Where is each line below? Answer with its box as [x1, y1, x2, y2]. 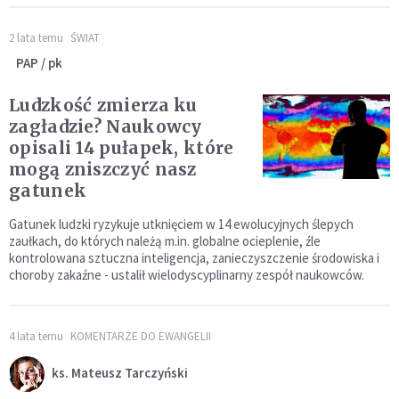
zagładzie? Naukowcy [9, 116, 202, 138]
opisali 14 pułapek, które [9, 137, 234, 159]
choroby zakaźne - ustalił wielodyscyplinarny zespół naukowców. [9, 266, 364, 284]
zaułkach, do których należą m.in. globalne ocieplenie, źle [9, 232, 321, 250]
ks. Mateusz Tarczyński [52, 363, 188, 381]
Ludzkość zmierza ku [9, 94, 198, 117]
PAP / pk [16, 54, 62, 72]
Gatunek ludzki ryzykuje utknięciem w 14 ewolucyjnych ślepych [9, 216, 354, 233]
